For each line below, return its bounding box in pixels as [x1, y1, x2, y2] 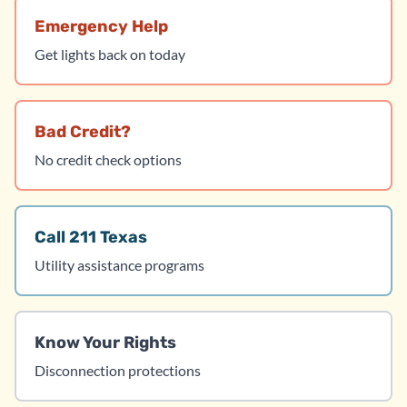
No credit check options [35, 151, 182, 168]
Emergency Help [35, 16, 168, 36]
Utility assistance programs [35, 256, 204, 273]
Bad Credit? [35, 122, 131, 142]
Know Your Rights [35, 333, 176, 352]
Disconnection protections [35, 362, 201, 379]
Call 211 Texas [35, 227, 147, 247]
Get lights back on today [35, 45, 185, 63]
